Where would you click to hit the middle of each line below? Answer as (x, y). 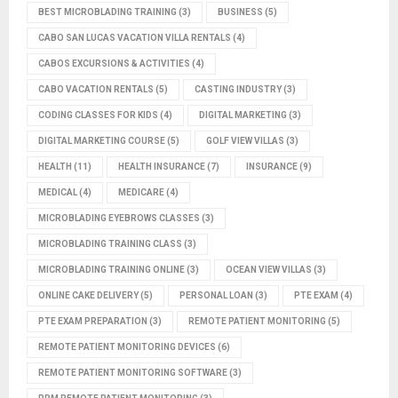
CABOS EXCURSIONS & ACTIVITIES (114, 63)
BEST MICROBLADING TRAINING (107, 12)
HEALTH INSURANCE (162, 166)
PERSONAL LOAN (216, 295)
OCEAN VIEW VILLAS (269, 269)
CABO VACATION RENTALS (96, 89)
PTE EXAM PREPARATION (93, 321)
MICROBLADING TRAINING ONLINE (111, 269)
